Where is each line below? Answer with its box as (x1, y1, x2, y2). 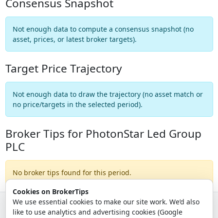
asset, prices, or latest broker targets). (12, 34, 137, 44)
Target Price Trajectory (5, 60, 122, 76)
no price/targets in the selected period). (12, 99, 143, 109)
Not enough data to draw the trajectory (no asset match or (12, 89, 203, 99)
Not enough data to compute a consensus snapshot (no (12, 24, 194, 34)
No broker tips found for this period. (12, 167, 131, 177)
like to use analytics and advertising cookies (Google (12, 207, 182, 217)
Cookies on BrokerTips (12, 186, 89, 196)
